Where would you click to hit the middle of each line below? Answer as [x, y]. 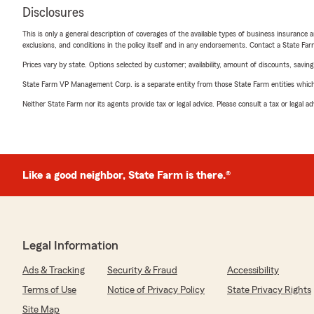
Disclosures [53, 13]
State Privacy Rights [269, 290]
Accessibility [253, 271]
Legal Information [70, 245]
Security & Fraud [142, 271]
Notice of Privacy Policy [156, 290]
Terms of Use [49, 290]
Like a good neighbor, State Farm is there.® [127, 175]
